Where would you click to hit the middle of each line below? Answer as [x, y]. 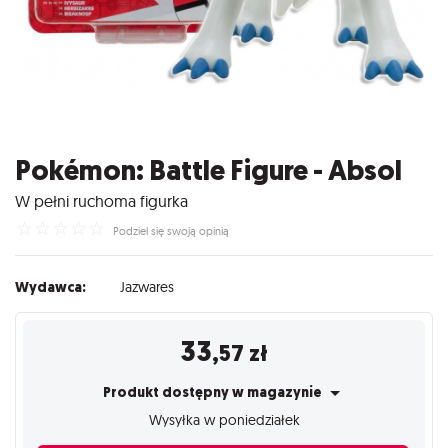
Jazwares [146, 286]
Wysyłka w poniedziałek [224, 419]
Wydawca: [50, 287]
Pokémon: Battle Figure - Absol [208, 171]
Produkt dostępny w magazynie [214, 392]
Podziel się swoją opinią [170, 230]
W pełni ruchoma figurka [101, 200]
